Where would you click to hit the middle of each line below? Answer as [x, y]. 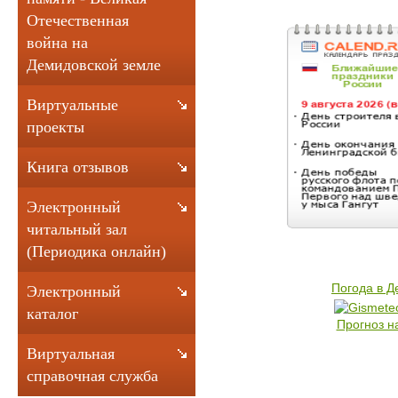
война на [57, 43]
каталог [52, 314]
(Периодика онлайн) [96, 251]
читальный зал [77, 229]
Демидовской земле [94, 65]
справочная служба [92, 376]
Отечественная [78, 20]
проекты [56, 127]
